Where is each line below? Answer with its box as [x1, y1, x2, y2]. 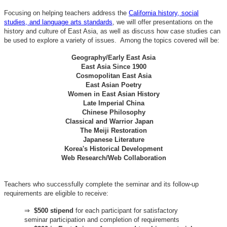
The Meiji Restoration [80, 127, 147, 135]
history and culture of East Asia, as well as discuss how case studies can [4, 27, 220, 35]
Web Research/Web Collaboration [61, 154, 166, 162]
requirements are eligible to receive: [4, 190, 108, 198]
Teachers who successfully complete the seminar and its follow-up [4, 180, 199, 188]
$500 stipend [34, 207, 73, 215]
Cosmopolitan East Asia [75, 72, 152, 80]
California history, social [129, 9, 199, 17]
